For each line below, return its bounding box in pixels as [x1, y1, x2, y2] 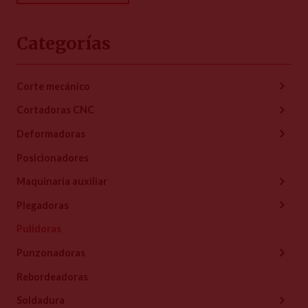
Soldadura [16, 294, 65, 307]
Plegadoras [16, 199, 69, 211]
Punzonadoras [16, 247, 85, 259]
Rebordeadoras [16, 270, 88, 283]
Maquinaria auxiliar [16, 175, 107, 188]
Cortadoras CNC [16, 104, 94, 116]
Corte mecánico [16, 80, 90, 92]
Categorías [16, 32, 111, 54]
